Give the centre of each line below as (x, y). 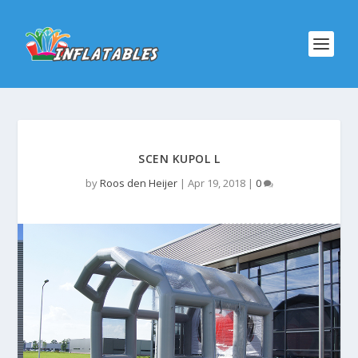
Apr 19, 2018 (216, 183)
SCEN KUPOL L (179, 159)
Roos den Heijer (138, 183)
